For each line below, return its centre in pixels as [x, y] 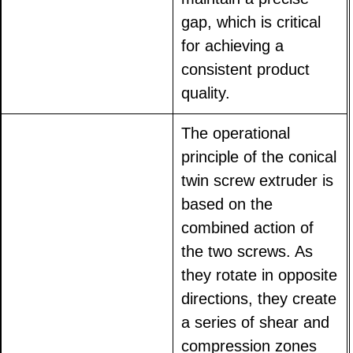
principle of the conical [259, 157]
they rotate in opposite [260, 275]
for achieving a [233, 46]
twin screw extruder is [258, 181]
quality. [206, 93]
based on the [227, 204]
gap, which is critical [251, 22]
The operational [236, 134]
